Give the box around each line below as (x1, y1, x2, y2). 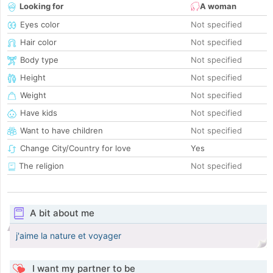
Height (20, 73, 46, 83)
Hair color (20, 37, 57, 48)
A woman (200, 1, 236, 12)
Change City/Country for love (20, 143, 131, 154)
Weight (20, 90, 46, 101)
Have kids (20, 108, 57, 118)
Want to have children (20, 126, 103, 136)
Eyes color (20, 19, 60, 30)
